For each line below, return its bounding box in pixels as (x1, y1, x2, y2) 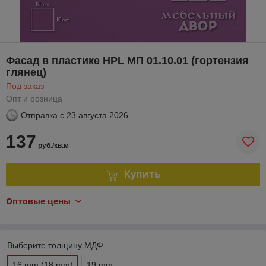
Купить (123, 167, 160, 181)
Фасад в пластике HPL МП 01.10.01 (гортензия (6, 54, 249, 66)
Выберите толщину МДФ (7, 240, 103, 250)
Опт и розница (6, 93, 62, 103)
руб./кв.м (36, 141, 69, 150)
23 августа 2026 (66, 110, 128, 120)
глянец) (6, 66, 46, 78)
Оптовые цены (6, 195, 71, 207)
